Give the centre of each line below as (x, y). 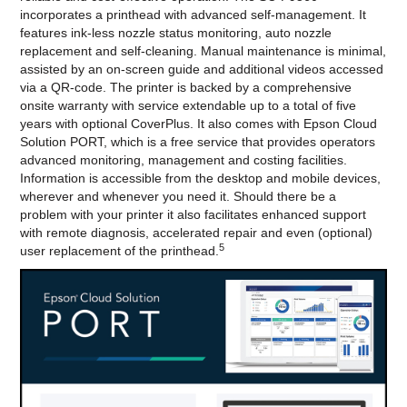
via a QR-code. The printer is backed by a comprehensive (186, 87)
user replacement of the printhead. (120, 250)
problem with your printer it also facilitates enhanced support (194, 214)
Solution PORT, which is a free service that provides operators (198, 141)
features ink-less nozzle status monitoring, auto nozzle (176, 32)
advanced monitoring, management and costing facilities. (184, 159)
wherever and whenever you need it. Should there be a (179, 196)
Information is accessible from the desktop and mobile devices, (201, 178)
